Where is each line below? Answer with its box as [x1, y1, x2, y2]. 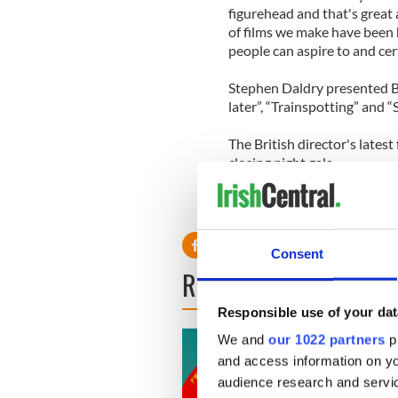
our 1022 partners [268, 331, 386, 347]
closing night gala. [227, 153, 336, 171]
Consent [270, 245, 324, 261]
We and [217, 331, 268, 347]
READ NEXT [182, 264, 289, 305]
